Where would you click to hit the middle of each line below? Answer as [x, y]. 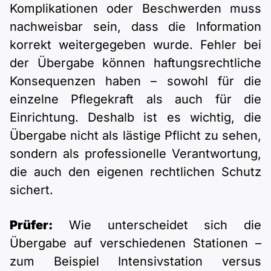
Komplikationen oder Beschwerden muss [135, 9]
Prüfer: [31, 225]
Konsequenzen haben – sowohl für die [135, 81]
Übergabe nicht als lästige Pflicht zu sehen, [135, 136]
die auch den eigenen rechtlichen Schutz [135, 172]
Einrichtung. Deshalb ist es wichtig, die [135, 118]
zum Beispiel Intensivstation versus [135, 262]
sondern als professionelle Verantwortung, [135, 154]
